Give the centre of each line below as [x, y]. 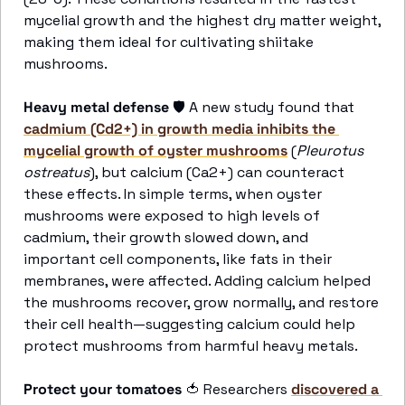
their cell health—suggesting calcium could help [189, 324]
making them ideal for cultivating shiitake [169, 42]
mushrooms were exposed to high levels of [172, 216]
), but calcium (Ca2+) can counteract [217, 172]
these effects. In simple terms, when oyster [173, 194]
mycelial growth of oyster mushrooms [155, 151]
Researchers [245, 389]
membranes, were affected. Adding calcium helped [197, 281]
